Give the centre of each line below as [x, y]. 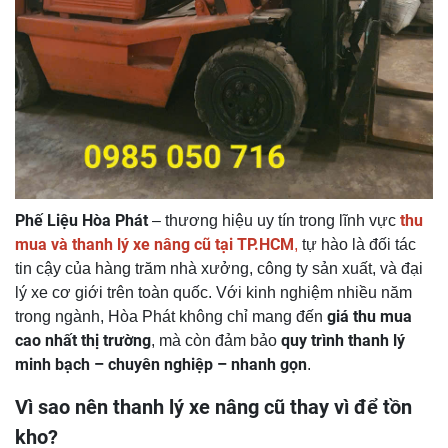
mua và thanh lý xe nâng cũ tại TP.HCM [154, 245]
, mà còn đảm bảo [216, 341]
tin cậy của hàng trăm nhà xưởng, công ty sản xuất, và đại [219, 269]
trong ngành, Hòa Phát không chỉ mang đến [171, 317]
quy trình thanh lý [343, 341]
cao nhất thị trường [83, 341]
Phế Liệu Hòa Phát [81, 221]
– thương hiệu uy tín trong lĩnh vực [274, 221]
